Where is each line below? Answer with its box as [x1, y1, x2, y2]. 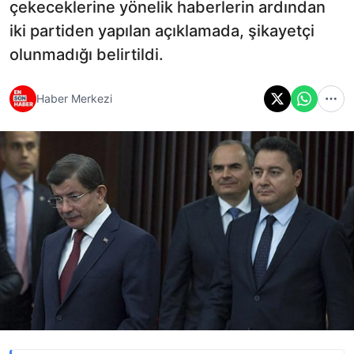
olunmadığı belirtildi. [9, 44, 164, 64]
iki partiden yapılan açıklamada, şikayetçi [9, 21, 314, 40]
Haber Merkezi [36, 92, 112, 106]
